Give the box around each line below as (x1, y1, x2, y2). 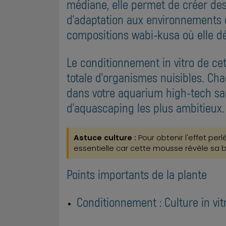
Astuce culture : (74, 133, 136, 143)
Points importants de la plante (67, 166, 207, 182)
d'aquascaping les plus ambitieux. (67, 99, 224, 115)
